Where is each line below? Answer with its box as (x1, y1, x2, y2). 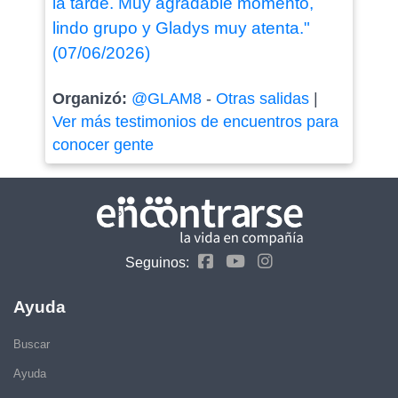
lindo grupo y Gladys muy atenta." (52, 19, 310, 37)
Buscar (13, 337, 50, 351)
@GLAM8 (131, 90, 202, 107)
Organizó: (52, 90, 131, 107)
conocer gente (52, 136, 154, 154)
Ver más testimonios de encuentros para (52, 113, 338, 131)
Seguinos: (125, 254, 189, 270)
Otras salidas (215, 90, 309, 107)
